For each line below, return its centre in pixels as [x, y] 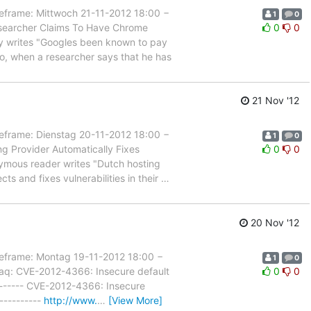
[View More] [135, 300]
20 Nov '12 [274, 222]
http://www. [70, 300]
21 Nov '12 [274, 101]
